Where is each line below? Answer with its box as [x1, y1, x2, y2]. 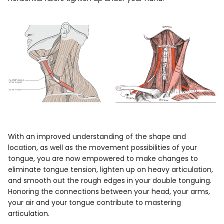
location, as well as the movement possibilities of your [8, 142, 197, 152]
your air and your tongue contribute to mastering [8, 197, 181, 207]
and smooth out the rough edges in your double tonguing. [8, 175, 212, 185]
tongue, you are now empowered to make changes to [8, 153, 198, 163]
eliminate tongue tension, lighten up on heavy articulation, [8, 164, 213, 174]
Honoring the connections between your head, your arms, [8, 186, 210, 196]
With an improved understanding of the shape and [8, 131, 186, 141]
